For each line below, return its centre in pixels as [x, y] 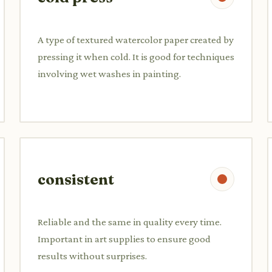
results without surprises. [92, 256]
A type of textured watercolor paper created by [136, 39]
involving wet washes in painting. [109, 73]
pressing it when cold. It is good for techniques [136, 56]
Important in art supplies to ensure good [124, 239]
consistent [76, 179]
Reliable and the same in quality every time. [130, 222]
